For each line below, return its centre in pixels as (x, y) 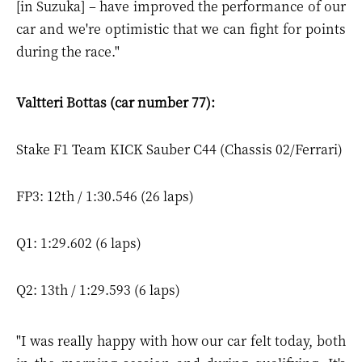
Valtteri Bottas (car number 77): (116, 102)
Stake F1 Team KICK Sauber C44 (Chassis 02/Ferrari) (179, 149)
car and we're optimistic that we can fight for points (181, 29)
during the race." (68, 51)
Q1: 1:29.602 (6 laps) (79, 243)
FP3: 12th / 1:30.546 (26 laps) (105, 196)
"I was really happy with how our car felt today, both (181, 341)
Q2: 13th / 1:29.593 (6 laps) (98, 290)
